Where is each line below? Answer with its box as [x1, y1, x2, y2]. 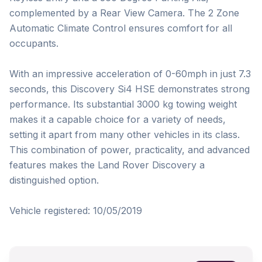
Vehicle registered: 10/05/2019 [9, 205, 142, 216]
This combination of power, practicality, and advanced [9, 144, 250, 156]
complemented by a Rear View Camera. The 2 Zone [9, 7, 239, 19]
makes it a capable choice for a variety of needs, [9, 113, 226, 125]
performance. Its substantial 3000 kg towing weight [9, 98, 237, 110]
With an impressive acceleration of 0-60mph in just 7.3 [9, 68, 251, 80]
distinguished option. [9, 174, 99, 186]
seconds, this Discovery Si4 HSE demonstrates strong [9, 83, 250, 95]
